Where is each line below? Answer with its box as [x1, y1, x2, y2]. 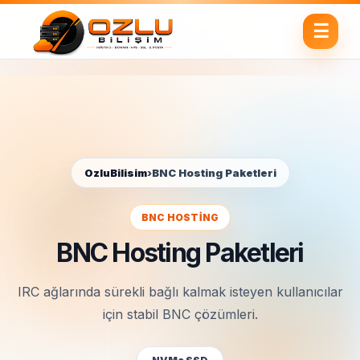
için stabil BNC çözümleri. [102, 306, 258, 322]
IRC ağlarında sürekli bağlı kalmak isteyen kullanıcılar [17, 284, 343, 300]
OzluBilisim [84, 166, 147, 179]
